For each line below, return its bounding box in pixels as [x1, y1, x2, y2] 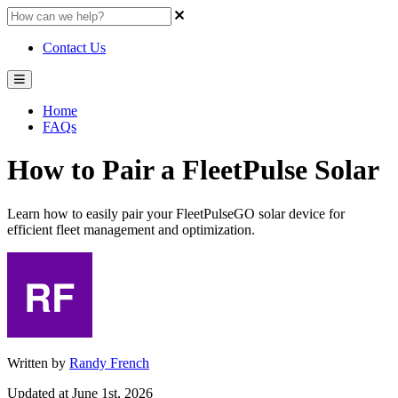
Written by [7, 354, 69, 370]
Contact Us [43, 40, 106, 55]
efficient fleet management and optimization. [7, 221, 255, 237]
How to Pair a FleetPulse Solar [7, 154, 379, 187]
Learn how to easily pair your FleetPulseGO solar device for [7, 205, 345, 221]
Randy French [69, 354, 149, 370]
